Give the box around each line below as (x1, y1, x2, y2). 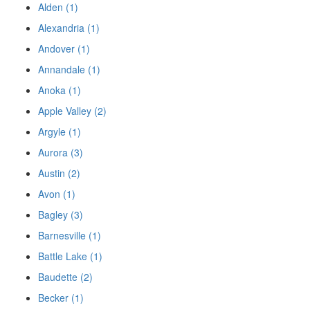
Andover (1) (38, 42, 90, 56)
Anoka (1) (38, 83, 81, 98)
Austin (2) (38, 166, 80, 181)
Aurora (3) (38, 145, 83, 160)
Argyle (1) (38, 125, 81, 139)
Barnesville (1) (38, 228, 101, 243)
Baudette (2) (38, 270, 93, 284)
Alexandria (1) (38, 21, 100, 35)
